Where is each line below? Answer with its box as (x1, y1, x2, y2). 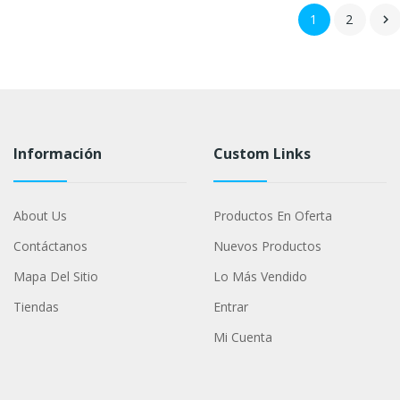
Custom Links (212, 143, 311, 163)
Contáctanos (12, 237, 87, 254)
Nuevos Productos (212, 237, 321, 254)
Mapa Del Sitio (12, 267, 98, 285)
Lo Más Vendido (212, 267, 307, 285)
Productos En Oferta (212, 206, 332, 224)
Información (12, 143, 102, 163)
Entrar (212, 297, 248, 315)
